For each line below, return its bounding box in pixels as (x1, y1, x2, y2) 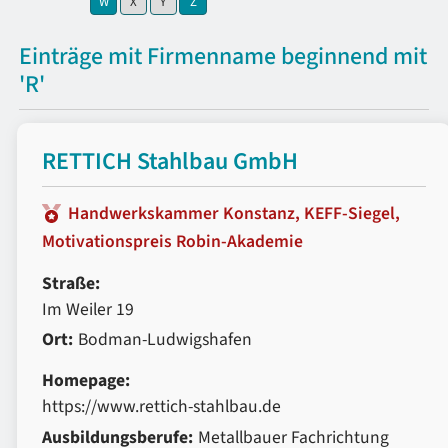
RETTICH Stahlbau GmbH (42, 144, 298, 180)
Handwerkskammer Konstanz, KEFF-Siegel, (68, 200, 400, 226)
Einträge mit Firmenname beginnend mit (19, 39, 427, 75)
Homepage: (42, 368, 130, 394)
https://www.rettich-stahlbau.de (42, 394, 281, 420)
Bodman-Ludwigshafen (77, 327, 252, 353)
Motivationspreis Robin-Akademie (42, 228, 303, 254)
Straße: (42, 270, 100, 296)
